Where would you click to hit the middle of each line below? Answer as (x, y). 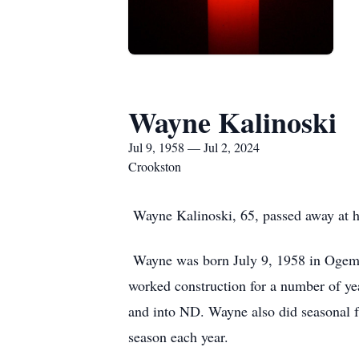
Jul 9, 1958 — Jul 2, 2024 (194, 147)
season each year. (181, 337)
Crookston (155, 166)
